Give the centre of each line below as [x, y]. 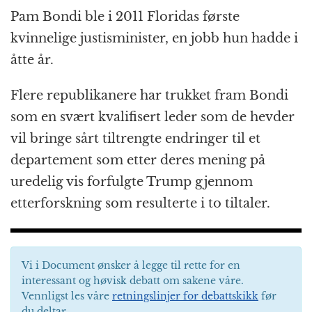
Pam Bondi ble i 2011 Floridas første [125, 16]
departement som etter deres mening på [138, 160]
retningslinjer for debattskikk [185, 296]
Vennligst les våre [67, 296]
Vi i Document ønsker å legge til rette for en [131, 265]
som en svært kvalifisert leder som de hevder [153, 117]
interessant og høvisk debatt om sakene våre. [133, 280]
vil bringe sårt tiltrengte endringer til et [135, 138]
